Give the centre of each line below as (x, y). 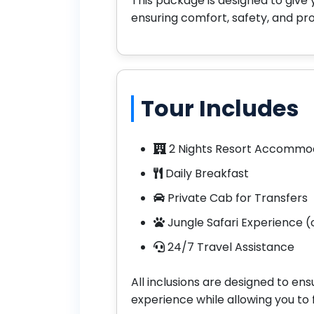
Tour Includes (220, 108)
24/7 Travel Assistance (230, 247)
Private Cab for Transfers (236, 198)
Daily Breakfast (206, 173)
